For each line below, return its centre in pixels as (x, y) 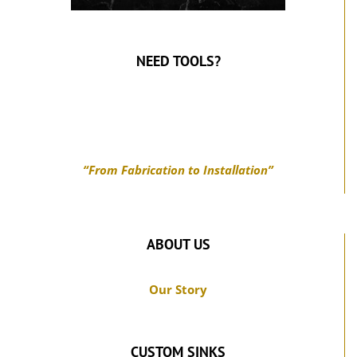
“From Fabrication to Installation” (178, 169)
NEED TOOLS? (178, 61)
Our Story (178, 289)
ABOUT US (178, 244)
